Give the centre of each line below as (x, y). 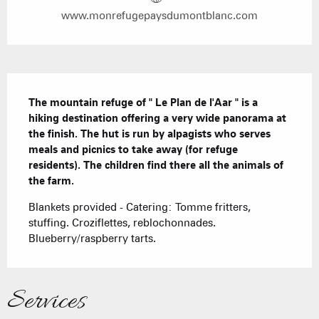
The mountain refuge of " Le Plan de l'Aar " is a (143, 103)
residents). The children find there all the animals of (156, 166)
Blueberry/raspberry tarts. (92, 239)
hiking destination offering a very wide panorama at (157, 119)
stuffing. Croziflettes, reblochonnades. (122, 223)
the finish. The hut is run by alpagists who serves (150, 134)
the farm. (51, 181)
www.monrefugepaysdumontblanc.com (159, 16)
